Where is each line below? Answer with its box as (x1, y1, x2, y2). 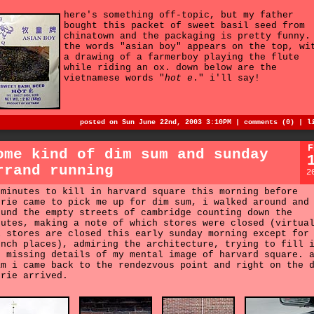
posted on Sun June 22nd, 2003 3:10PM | (80, 118, 244, 127)
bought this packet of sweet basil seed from (64, 20, 305, 32)
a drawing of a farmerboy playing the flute (64, 52, 299, 63)
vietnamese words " (64, 73, 165, 84)
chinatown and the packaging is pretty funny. (64, 31, 310, 42)
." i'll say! (193, 73, 260, 84)
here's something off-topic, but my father (64, 10, 294, 21)
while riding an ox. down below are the (64, 62, 277, 74)
